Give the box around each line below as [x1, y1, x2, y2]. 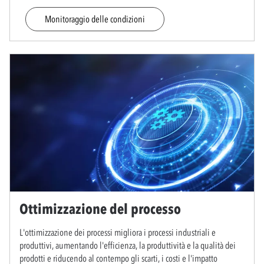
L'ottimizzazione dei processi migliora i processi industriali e [19, 226, 216, 238]
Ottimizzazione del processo [19, 200, 181, 217]
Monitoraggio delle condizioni [45, 12, 145, 25]
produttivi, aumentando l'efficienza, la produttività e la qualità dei [19, 239, 236, 251]
